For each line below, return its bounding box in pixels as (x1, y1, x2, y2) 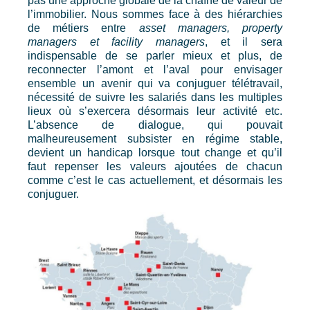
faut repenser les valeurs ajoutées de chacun (28, 161, 282, 172)
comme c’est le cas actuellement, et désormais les (28, 174, 282, 186)
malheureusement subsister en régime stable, (28, 133, 282, 145)
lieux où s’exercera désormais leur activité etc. (28, 105, 282, 117)
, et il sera (205, 36, 282, 48)
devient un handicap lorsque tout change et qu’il (28, 147, 282, 158)
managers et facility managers (28, 36, 205, 48)
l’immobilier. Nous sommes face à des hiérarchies (28, 8, 282, 20)
